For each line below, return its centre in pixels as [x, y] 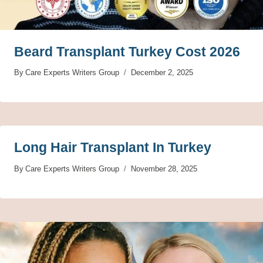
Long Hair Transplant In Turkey [113, 148]
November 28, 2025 [164, 169]
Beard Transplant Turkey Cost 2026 [127, 51]
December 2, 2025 [162, 73]
